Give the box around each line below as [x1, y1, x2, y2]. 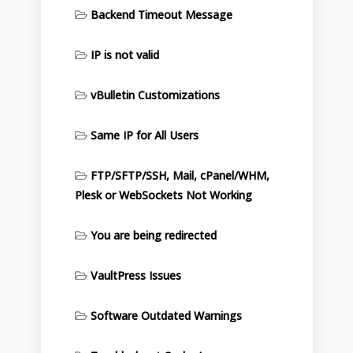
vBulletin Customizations [90, 87, 220, 102]
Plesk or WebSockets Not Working [74, 188, 252, 203]
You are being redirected [90, 228, 217, 243]
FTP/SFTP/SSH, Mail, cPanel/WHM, [90, 168, 269, 183]
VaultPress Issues [90, 268, 181, 283]
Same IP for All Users [90, 128, 199, 143]
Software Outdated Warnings [90, 308, 242, 323]
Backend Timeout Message [90, 7, 232, 22]
